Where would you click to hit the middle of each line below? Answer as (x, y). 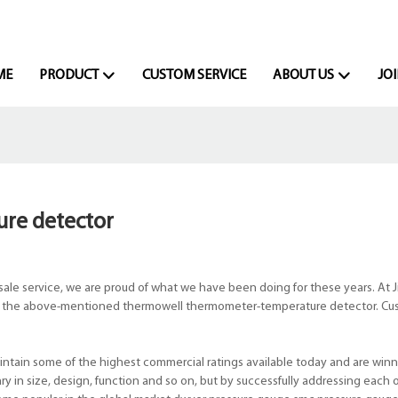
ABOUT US (303, 76)
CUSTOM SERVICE (194, 76)
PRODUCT (68, 76)
